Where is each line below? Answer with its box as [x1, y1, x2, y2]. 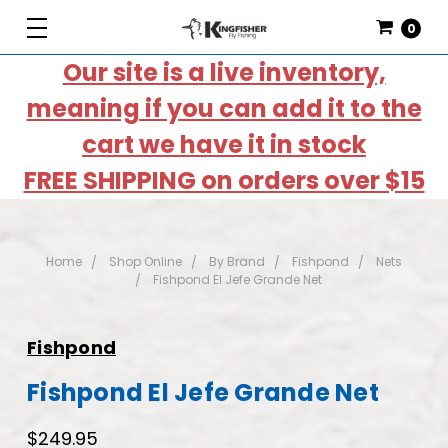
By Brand [209, 253, 265, 270]
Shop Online [109, 253, 182, 270]
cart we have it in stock [82, 128, 366, 161]
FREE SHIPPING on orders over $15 [23, 164, 425, 197]
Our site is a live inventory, [62, 56, 386, 89]
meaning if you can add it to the [26, 92, 422, 125]
